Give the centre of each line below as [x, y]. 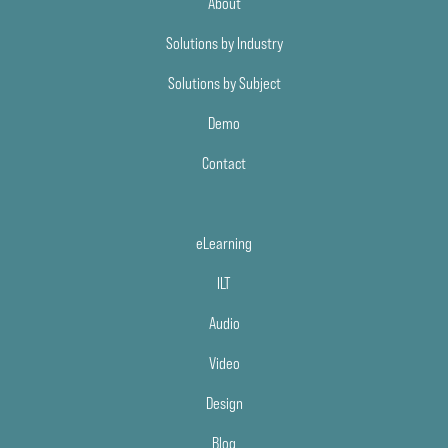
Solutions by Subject [224, 82]
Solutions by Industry [224, 42]
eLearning [224, 242]
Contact [224, 162]
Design [224, 402]
